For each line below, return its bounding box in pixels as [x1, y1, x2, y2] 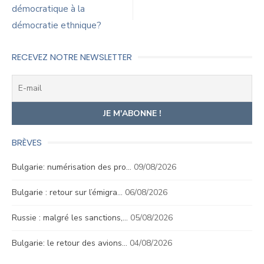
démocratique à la [12, 3, 85, 15]
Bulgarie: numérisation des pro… [12, 161, 131, 173]
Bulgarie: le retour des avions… [12, 237, 127, 249]
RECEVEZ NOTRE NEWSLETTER [12, 51, 132, 63]
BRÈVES [12, 136, 42, 148]
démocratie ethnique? [12, 19, 101, 31]
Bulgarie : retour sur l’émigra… [12, 187, 123, 198]
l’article [11, 7, 71, 30]
